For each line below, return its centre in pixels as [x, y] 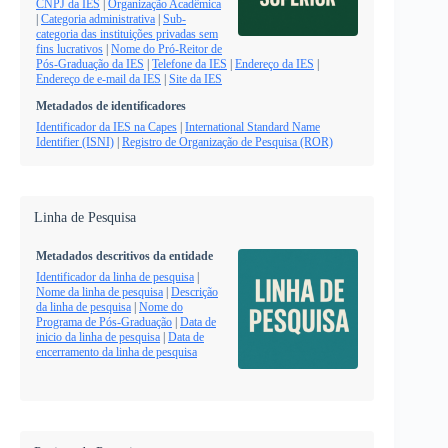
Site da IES [195, 78]
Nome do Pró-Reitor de [166, 48]
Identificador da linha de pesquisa [115, 276]
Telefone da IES [189, 63]
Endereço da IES [274, 63]
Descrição [194, 291]
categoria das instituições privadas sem [127, 33]
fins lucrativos [69, 48]
